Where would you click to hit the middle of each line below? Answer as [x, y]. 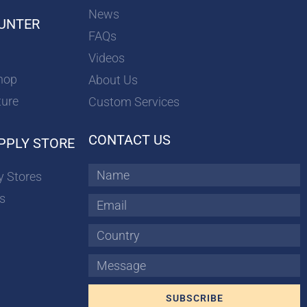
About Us [113, 80]
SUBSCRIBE [194, 298]
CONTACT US [130, 140]
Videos [107, 58]
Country [103, 233]
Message [105, 263]
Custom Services [134, 102]
